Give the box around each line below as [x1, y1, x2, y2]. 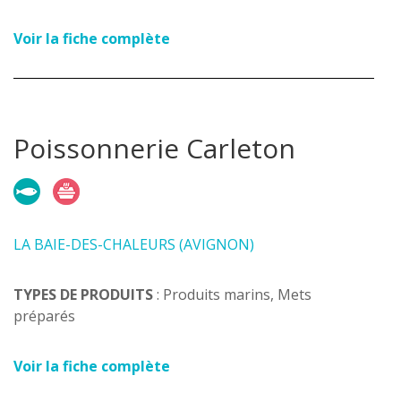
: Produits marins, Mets [153, 285, 311, 304]
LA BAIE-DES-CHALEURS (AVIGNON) [13, 235, 254, 254]
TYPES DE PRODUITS [13, 285, 153, 304]
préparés [13, 306, 75, 326]
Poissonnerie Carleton [13, 130, 295, 166]
